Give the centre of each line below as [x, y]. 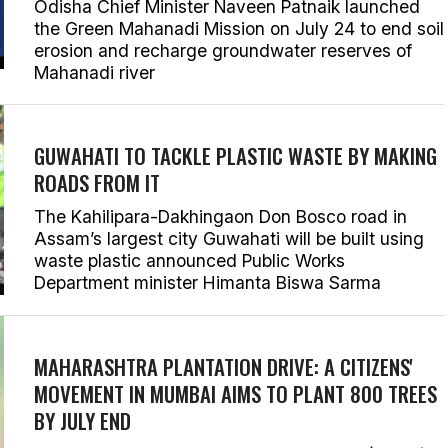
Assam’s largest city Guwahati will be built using [229, 238]
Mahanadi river [94, 72]
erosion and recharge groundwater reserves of [223, 50]
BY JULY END [82, 420]
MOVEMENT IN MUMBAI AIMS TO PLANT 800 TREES [235, 393]
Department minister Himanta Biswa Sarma [207, 282]
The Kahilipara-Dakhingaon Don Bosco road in [220, 216]
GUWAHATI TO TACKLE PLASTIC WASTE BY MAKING [235, 155]
